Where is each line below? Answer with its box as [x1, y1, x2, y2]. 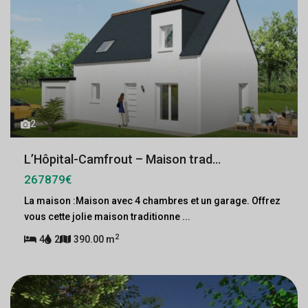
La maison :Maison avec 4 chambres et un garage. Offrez [24, 195, 280, 206]
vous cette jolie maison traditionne [24, 211, 182, 222]
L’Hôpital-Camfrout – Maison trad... [24, 152, 221, 166]
